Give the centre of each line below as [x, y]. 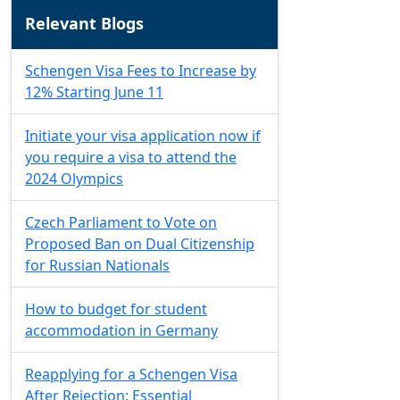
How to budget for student [116, 309]
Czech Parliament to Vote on [121, 222]
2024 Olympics [74, 179]
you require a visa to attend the [131, 157]
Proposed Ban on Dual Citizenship [140, 244]
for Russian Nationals [97, 265]
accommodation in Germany [121, 330]
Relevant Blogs [84, 23]
